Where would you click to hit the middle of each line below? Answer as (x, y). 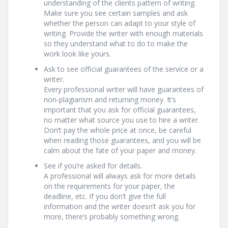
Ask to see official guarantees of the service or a (124, 69)
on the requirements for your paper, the (109, 186)
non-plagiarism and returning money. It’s (110, 99)
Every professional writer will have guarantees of (124, 89)
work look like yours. (77, 54)
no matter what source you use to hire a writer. (122, 120)
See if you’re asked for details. (93, 166)
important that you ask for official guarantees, (120, 110)
